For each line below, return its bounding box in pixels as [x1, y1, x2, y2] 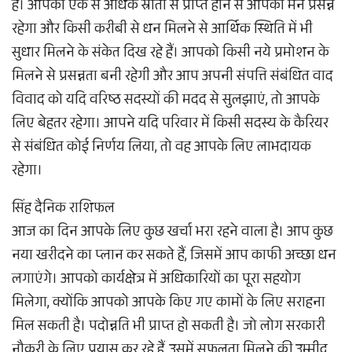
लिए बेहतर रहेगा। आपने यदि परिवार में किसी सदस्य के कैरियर [12, 113, 328, 137]
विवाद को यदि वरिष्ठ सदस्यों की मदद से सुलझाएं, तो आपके [12, 90, 320, 114]
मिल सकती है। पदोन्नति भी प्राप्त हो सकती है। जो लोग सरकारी [12, 316, 325, 340]
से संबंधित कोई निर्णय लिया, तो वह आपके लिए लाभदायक [12, 137, 311, 161]
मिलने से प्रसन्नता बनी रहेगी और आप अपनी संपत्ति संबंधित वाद [12, 66, 333, 90]
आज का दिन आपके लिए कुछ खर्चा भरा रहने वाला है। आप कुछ [12, 222, 333, 246]
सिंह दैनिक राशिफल [12, 198, 115, 222]
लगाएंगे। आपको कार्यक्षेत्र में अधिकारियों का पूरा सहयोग [12, 269, 301, 293]
